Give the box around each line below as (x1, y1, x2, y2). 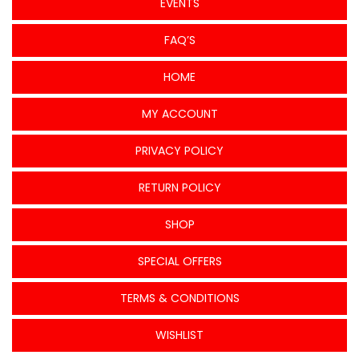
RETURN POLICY (138, 179, 221, 196)
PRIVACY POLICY (135, 142, 224, 159)
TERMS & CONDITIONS (119, 289, 240, 306)
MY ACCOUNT (141, 105, 218, 122)
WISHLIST (155, 326, 204, 343)
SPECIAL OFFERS (137, 252, 222, 269)
